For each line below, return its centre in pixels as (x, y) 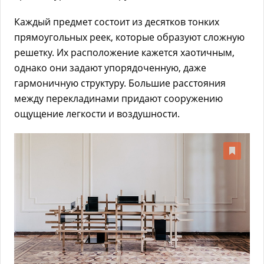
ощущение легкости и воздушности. (97, 114)
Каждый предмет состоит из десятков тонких (117, 22)
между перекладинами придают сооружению (118, 99)
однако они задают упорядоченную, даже (110, 68)
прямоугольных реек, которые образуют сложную (129, 37)
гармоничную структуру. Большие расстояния (120, 83)
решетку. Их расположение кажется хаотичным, (124, 53)
